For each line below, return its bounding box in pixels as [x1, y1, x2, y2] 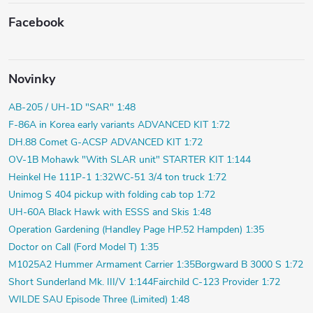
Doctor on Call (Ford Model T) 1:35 [8, 240, 159, 254]
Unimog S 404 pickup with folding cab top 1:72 [8, 187, 215, 201]
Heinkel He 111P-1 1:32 [8, 170, 113, 184]
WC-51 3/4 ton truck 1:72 [113, 170, 226, 184]
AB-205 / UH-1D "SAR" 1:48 [8, 100, 136, 114]
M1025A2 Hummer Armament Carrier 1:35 [8, 257, 195, 271]
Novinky [8, 70, 55, 87]
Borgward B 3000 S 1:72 [195, 257, 303, 271]
